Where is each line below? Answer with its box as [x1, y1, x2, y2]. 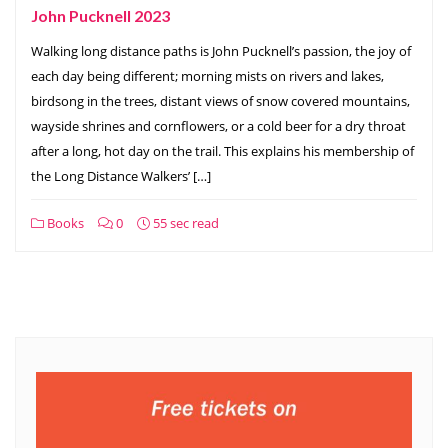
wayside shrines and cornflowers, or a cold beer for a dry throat [31, 116, 406, 135]
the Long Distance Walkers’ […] [31, 166, 211, 185]
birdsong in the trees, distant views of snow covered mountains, [31, 91, 410, 110]
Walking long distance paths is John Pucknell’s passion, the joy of [31, 41, 411, 60]
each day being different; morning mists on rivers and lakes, [31, 66, 384, 85]
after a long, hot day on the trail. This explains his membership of [31, 141, 414, 160]
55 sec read [150, 213, 219, 232]
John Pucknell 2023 [31, 5, 170, 25]
